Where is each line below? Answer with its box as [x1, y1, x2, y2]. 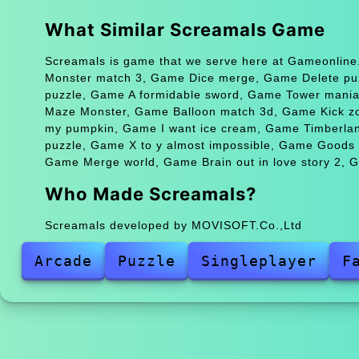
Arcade [34, 252, 92, 269]
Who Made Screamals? [44, 183, 256, 204]
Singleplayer [200, 252, 317, 269]
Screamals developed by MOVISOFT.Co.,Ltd [44, 218, 302, 232]
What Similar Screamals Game [44, 18, 325, 40]
